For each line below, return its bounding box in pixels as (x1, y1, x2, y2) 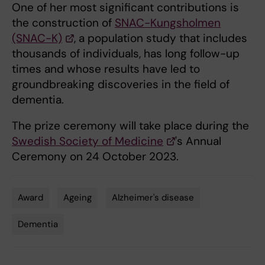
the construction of (12, 15, 115, 31)
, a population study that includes (74, 31, 247, 46)
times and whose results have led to (12, 62, 200, 77)
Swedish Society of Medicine (12, 134, 163, 149)
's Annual (175, 134, 221, 149)
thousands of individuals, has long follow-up (12, 46, 240, 62)
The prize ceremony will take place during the (12, 118, 249, 134)
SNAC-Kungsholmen (115, 15, 221, 31)
